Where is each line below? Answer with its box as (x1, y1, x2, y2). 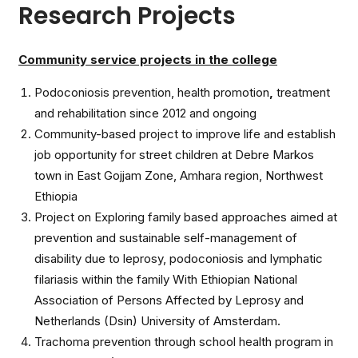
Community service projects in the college (18, 52, 277, 67)
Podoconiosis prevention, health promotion (34, 85, 269, 100)
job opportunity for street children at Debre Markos (34, 147, 314, 162)
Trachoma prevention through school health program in (34, 334, 333, 349)
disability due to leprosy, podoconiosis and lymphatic (34, 251, 323, 266)
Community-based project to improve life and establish (34, 126, 336, 141)
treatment (276, 85, 330, 100)
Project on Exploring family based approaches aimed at (34, 209, 337, 225)
